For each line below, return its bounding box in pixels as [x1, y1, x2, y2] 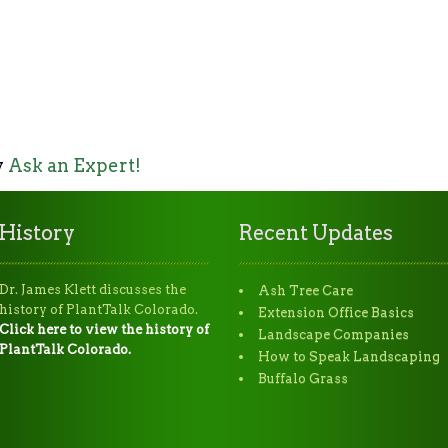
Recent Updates [239, 221, 393, 246]
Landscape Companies [258, 327, 409, 343]
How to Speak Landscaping [258, 349, 440, 365]
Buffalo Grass [258, 371, 348, 387]
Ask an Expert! [8, 155, 141, 177]
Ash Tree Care [258, 283, 353, 299]
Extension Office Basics [258, 305, 414, 321]
